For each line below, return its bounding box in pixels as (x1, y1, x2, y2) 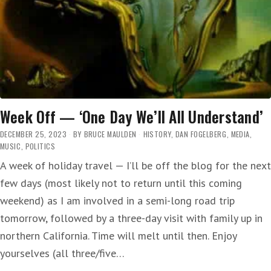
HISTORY (143, 128, 171, 140)
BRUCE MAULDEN (83, 128, 137, 140)
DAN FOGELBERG (175, 128, 227, 140)
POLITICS (25, 140, 56, 152)
